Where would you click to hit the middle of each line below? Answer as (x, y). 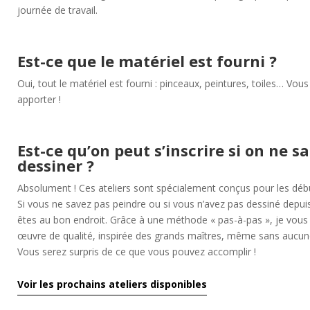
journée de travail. (57, 10)
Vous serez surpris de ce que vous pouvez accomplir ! (136, 251)
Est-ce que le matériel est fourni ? (147, 61)
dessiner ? (55, 165)
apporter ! (39, 99)
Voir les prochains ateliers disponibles (112, 284)
